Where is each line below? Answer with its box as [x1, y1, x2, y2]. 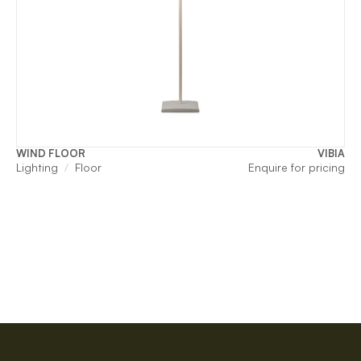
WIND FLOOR [16, 147, 85, 160]
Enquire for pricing [248, 160, 345, 174]
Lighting [16, 160, 58, 174]
